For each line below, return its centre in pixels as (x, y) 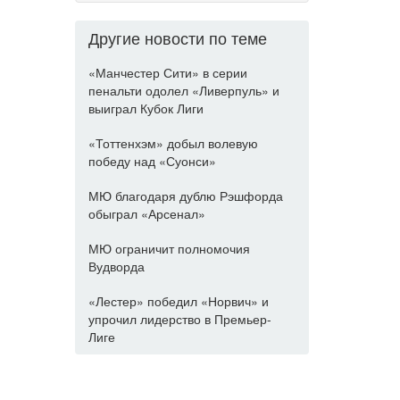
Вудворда (116, 266)
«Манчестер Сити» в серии (167, 72)
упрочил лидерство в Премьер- (179, 319)
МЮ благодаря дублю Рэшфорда (185, 196)
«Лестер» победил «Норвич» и (178, 301)
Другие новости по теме (177, 37)
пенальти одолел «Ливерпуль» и (183, 90)
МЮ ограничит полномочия (169, 248)
